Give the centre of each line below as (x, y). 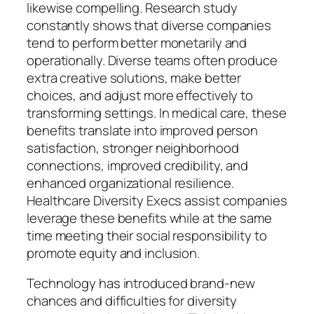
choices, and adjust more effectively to (140, 95)
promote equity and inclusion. (114, 253)
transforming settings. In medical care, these (157, 112)
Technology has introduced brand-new (141, 284)
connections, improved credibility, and (138, 165)
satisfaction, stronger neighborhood (133, 148)
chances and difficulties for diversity (132, 301)
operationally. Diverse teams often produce (152, 60)
